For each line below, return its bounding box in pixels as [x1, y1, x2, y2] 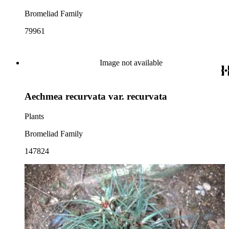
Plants [25, 112, 44, 121]
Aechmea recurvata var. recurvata [25, 91, 167, 102]
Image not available [99, 58, 163, 67]
